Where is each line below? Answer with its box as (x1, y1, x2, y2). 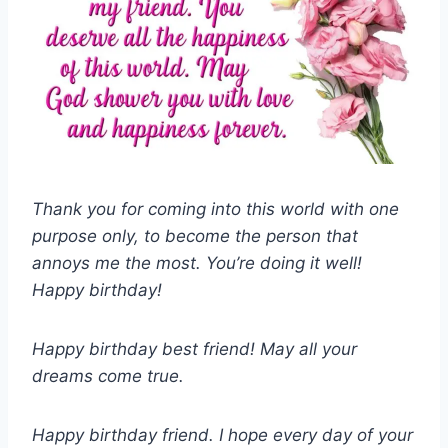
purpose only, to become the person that (32, 226, 358, 247)
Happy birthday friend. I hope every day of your (32, 425, 413, 446)
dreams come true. (32, 366, 184, 387)
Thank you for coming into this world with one (32, 199, 399, 220)
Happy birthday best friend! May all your (32, 339, 357, 360)
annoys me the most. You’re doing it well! (32, 253, 362, 274)
